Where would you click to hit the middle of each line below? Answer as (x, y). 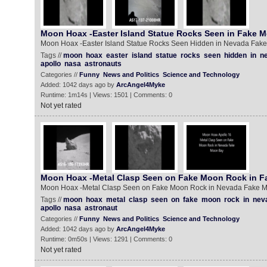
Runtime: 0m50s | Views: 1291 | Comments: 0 (106, 239)
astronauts (103, 64)
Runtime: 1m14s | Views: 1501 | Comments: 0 (106, 95)
